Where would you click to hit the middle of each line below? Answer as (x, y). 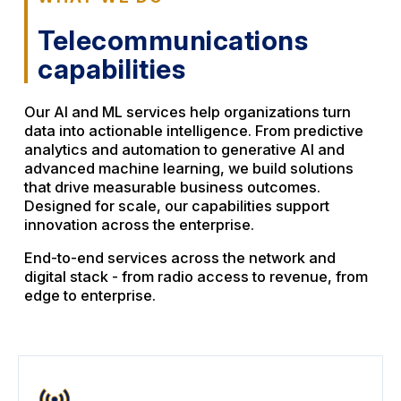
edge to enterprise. (90, 296)
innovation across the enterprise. (139, 225)
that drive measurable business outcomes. (172, 188)
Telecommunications (173, 41)
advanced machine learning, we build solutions (188, 169)
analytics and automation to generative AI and (184, 150)
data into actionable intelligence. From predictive (193, 131)
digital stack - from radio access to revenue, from (196, 277)
